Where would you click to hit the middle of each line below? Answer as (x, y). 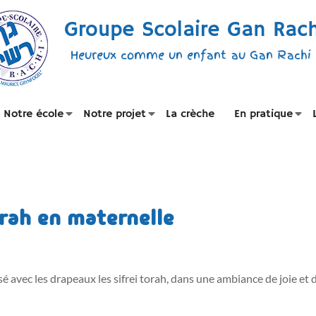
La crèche (190, 114)
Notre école (34, 114)
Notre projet (115, 114)
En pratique (263, 114)
